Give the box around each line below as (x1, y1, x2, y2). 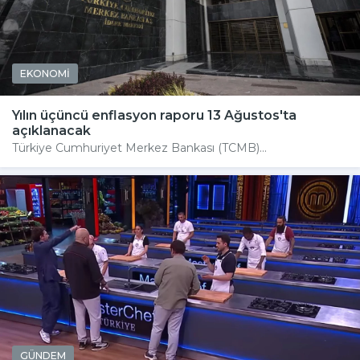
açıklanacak (12, 122, 91, 138)
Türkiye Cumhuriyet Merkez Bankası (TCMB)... (12, 140, 267, 155)
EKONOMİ (20, 67, 70, 80)
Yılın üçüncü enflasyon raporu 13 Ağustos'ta (12, 107, 297, 123)
